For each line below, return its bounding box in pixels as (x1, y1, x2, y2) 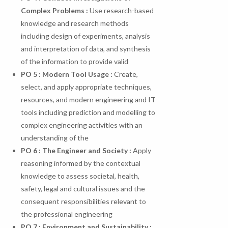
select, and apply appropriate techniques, (21, 82, 152, 92)
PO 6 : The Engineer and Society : (21, 146, 132, 155)
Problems (52, 6, 85, 15)
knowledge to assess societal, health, (21, 172, 140, 181)
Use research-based (90, 6, 154, 15)
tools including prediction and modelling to (21, 108, 156, 117)
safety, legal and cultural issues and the (21, 184, 146, 193)
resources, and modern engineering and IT (21, 95, 156, 104)
